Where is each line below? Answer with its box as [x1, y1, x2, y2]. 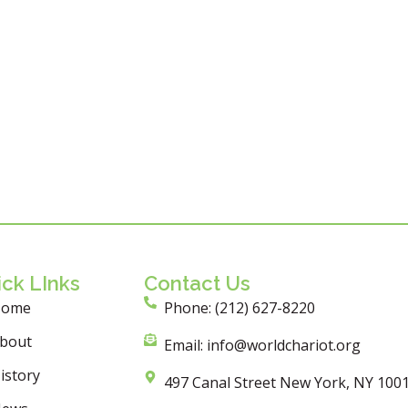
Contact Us [143, 271, 250, 296]
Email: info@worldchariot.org [164, 335, 362, 356]
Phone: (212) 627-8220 [164, 298, 316, 319]
